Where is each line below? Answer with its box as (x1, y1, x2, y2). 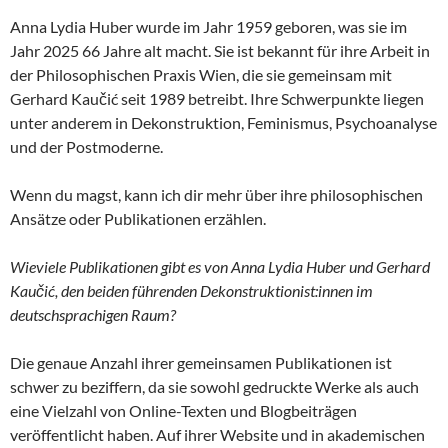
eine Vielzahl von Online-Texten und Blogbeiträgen (10, 401, 357, 421)
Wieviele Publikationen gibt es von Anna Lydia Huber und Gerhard (10, 257, 430, 277)
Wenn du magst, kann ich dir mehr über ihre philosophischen (10, 185, 423, 205)
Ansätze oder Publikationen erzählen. (10, 209, 266, 229)
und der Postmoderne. (10, 137, 163, 157)
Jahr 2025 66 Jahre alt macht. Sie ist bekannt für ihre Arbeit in (10, 41, 430, 61)
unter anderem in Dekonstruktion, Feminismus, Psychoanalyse (10, 113, 437, 133)
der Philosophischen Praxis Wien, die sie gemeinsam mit (10, 65, 392, 85)
